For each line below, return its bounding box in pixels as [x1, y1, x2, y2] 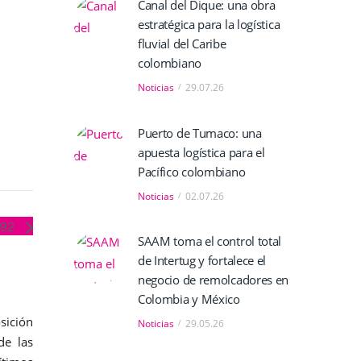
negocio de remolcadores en [137, 272, 289, 288]
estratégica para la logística [137, 16, 280, 33]
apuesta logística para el [137, 143, 265, 160]
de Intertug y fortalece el [137, 252, 267, 269]
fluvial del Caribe [137, 35, 226, 52]
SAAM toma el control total [137, 233, 282, 250]
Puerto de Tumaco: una [137, 124, 262, 141]
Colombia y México [137, 291, 240, 308]
